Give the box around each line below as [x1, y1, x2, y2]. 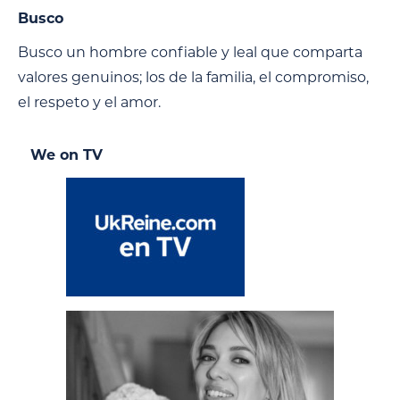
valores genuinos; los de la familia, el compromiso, [18, 68, 369, 86]
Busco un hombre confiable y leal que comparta [18, 43, 362, 61]
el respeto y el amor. [18, 93, 161, 111]
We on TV [30, 146, 103, 163]
